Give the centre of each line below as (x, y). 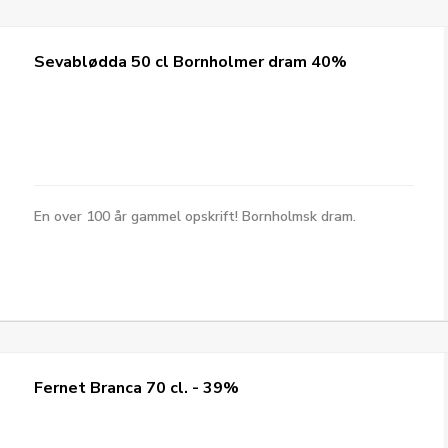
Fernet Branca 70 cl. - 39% (137, 388)
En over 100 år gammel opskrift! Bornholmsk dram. (195, 216)
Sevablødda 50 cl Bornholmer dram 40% (191, 62)
